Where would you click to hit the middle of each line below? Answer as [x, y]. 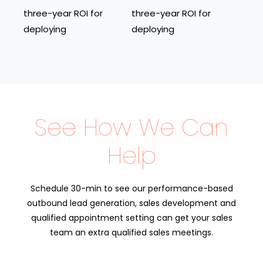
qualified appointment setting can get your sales [131, 218]
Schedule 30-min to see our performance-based [131, 189]
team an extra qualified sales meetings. [131, 233]
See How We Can [131, 128]
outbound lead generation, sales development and [131, 203]
